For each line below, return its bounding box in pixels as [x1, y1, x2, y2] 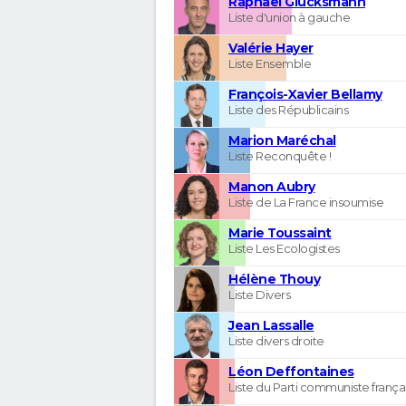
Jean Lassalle [228, 316, 314, 333]
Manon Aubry [228, 178, 315, 195]
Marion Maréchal [228, 131, 336, 149]
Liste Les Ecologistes [228, 240, 340, 256]
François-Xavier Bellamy [228, 85, 382, 102]
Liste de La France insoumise [228, 194, 383, 209]
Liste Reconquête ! [228, 148, 331, 163]
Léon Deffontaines [228, 362, 354, 380]
